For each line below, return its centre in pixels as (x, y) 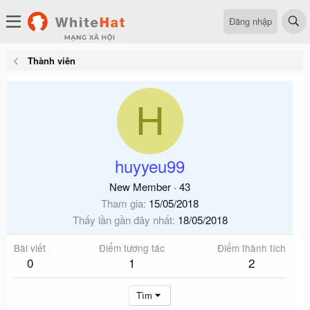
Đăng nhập (250, 21)
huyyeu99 (150, 166)
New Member (140, 186)
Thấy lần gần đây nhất (122, 220)
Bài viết (30, 248)
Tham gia (122, 203)
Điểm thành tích (252, 248)
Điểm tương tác (131, 248)
